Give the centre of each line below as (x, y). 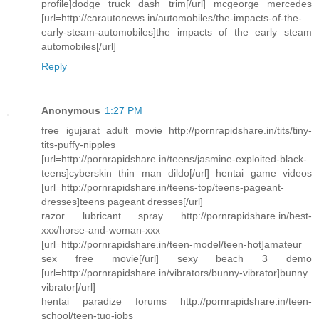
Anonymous (71, 110)
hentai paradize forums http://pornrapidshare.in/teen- (177, 301)
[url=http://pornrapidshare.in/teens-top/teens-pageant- (163, 187)
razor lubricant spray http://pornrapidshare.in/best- (177, 215)
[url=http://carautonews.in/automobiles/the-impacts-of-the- (172, 17)
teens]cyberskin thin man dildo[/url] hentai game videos (177, 173)
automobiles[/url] (79, 46)
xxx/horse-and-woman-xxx (101, 230)
